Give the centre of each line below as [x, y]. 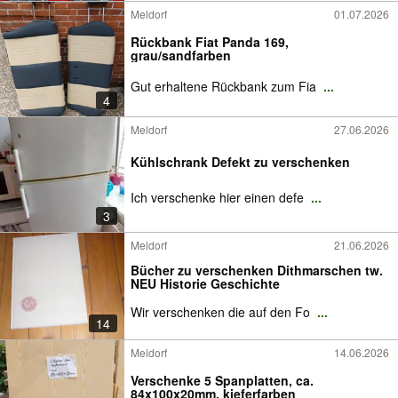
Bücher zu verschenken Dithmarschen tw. [257, 270]
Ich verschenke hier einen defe [219, 197]
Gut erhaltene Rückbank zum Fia [225, 86]
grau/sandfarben [181, 55]
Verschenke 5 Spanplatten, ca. [222, 380]
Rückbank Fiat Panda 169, [210, 42]
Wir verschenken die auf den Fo [222, 312]
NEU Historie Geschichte [205, 283]
